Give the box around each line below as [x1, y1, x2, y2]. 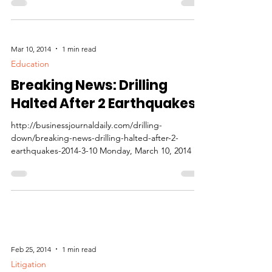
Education [11, 80, 49, 91]
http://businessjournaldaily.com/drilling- [11, 141, 162, 152]
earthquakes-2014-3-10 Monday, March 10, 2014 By [11, 167, 203, 178]
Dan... [11, 180, 33, 191]
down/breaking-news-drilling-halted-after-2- [11, 154, 178, 165]
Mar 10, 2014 [11, 66, 51, 75]
